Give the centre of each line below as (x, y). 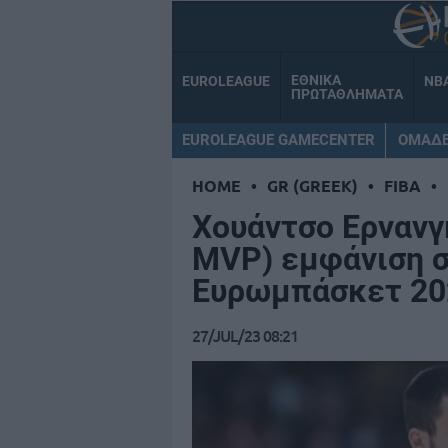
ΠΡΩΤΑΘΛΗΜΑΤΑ (347, 94)
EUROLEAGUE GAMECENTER (278, 139)
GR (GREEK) (312, 186)
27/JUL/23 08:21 (245, 335)
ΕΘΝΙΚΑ (316, 80)
